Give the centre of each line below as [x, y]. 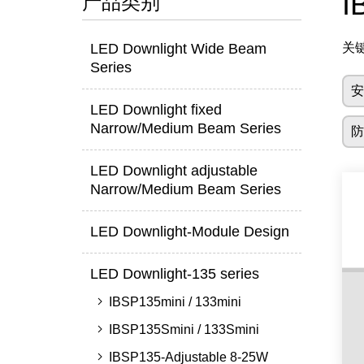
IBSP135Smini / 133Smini [184, 329]
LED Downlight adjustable [173, 171]
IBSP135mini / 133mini [175, 302]
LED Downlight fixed [156, 110]
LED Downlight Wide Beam [178, 49]
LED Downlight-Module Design [189, 232]
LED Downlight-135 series [174, 274]
